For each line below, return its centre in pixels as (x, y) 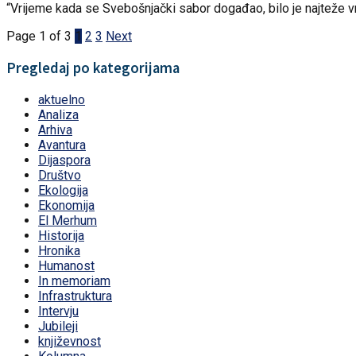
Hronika (59, 250)
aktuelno (62, 99)
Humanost (66, 265)
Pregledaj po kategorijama (93, 68)
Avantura (62, 145)
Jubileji (58, 326)
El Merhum (68, 220)
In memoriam (74, 281)
